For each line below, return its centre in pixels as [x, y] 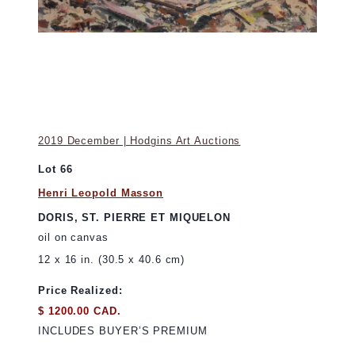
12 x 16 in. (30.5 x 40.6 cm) [112, 260]
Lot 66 [55, 170]
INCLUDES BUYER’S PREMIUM [123, 331]
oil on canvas [73, 238]
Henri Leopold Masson [101, 193]
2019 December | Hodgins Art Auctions [139, 141]
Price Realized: [80, 291]
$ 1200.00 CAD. [80, 311]
